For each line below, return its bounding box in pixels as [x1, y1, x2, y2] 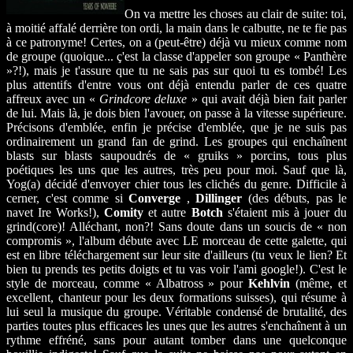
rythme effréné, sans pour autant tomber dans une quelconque [6, 333, 347, 347]
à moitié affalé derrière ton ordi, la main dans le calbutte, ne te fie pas [6, 20, 347, 35]
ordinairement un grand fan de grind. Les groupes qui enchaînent [6, 134, 347, 148]
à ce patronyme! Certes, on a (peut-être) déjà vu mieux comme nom [6, 35, 347, 49]
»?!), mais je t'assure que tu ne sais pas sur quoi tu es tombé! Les [6, 63, 347, 77]
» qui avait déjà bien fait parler [187, 91, 347, 106]
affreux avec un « [6, 91, 100, 106]
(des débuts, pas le [242, 191, 347, 205]
